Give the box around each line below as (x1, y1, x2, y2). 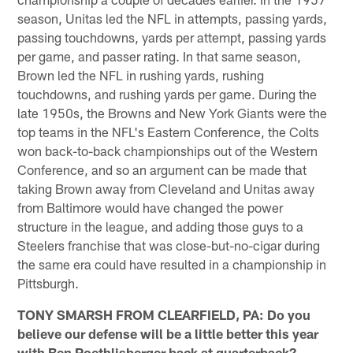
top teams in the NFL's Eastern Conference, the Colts (17, 123, 320, 139)
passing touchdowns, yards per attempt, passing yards (17, 28, 327, 45)
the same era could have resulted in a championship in (17, 255, 327, 272)
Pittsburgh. (17, 274, 80, 291)
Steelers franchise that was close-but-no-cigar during (17, 236, 321, 253)
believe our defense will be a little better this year (17, 325, 319, 341)
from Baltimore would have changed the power (17, 199, 284, 215)
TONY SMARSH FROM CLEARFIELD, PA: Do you (17, 306, 311, 322)
